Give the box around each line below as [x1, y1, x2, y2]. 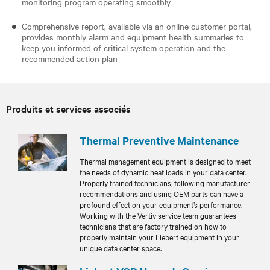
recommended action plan [22, 52, 118, 64]
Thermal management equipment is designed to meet [80, 155, 251, 166]
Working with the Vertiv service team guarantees [80, 209, 236, 221]
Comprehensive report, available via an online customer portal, [22, 19, 252, 32]
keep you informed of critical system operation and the [22, 41, 225, 54]
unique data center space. [80, 242, 162, 253]
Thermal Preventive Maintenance [80, 133, 239, 148]
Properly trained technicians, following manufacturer [80, 177, 250, 188]
